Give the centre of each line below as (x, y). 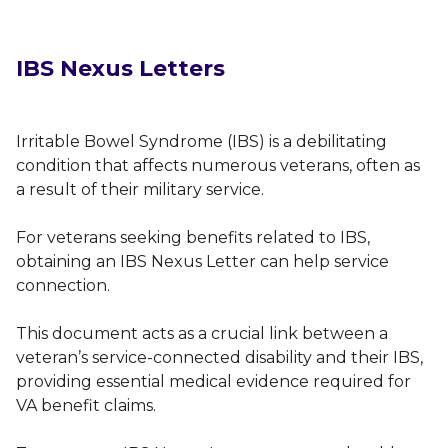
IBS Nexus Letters (120, 68)
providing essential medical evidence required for (213, 381)
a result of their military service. (140, 189)
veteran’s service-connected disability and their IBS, (219, 357)
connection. (65, 285)
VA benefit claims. (88, 405)
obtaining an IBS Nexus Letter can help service (202, 261)
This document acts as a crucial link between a (202, 333)
